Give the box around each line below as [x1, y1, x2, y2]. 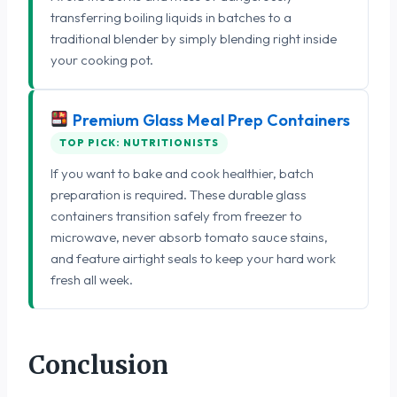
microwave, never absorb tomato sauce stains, [51, 228, 328, 245]
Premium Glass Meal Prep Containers [68, 109, 350, 130]
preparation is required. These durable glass [51, 185, 307, 203]
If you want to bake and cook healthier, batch [51, 164, 314, 182]
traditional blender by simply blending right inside [51, 29, 337, 47]
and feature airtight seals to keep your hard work [51, 249, 336, 267]
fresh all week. [51, 270, 133, 288]
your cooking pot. [51, 51, 153, 68]
